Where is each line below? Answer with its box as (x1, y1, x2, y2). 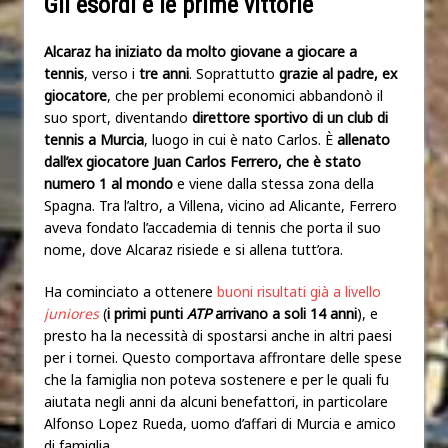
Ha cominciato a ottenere (44, 281, 217, 301)
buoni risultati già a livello (217, 281, 381, 301)
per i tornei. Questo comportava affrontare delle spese (44, 347, 402, 367)
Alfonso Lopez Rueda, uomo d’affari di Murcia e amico (44, 413, 396, 433)
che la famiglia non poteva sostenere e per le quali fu (44, 369, 389, 389)
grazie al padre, (275, 63, 378, 83)
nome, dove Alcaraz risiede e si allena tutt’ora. (44, 239, 343, 259)
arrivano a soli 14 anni (215, 303, 357, 323)
